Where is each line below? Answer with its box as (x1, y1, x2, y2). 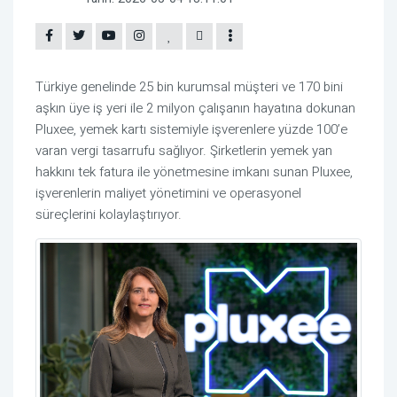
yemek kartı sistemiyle (80, 120, 212, 140)
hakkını (35, 162, 78, 183)
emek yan (276, 141, 332, 161)
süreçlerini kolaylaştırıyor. (35, 205, 182, 225)
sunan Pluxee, (273, 162, 353, 183)
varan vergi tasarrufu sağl (35, 141, 183, 161)
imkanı (229, 162, 273, 183)
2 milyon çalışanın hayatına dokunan (146, 98, 355, 119)
